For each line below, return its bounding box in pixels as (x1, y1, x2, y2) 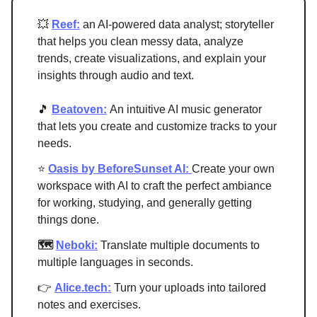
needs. (38, 137, 71, 149)
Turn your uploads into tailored (114, 281, 266, 294)
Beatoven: (52, 103, 107, 115)
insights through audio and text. (38, 69, 194, 81)
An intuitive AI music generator (110, 103, 262, 115)
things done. (38, 213, 99, 226)
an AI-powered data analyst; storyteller (83, 18, 274, 30)
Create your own (192, 162, 275, 175)
